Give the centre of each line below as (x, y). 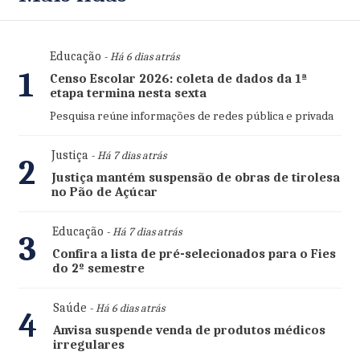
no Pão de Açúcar (104, 192)
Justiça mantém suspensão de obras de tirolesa (195, 178)
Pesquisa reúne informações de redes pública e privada (191, 116)
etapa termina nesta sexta (128, 94)
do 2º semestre (98, 269)
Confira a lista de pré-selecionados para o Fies (194, 254)
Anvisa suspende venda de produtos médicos (189, 331)
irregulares (88, 345)
